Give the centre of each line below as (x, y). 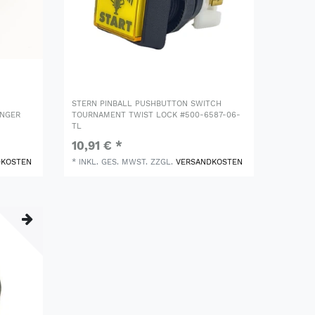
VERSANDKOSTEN (210, 162)
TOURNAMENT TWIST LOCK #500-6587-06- (156, 115)
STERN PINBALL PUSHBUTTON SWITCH (147, 104)
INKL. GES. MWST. (114, 162)
